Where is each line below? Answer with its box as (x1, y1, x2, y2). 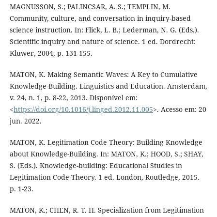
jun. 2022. (9, 116, 42, 125)
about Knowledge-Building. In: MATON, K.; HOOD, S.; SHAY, (9, 149, 203, 158)
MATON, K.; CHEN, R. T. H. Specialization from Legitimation (9, 205, 204, 215)
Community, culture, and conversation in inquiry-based (9, 13, 191, 23)
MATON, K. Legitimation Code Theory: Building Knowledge (9, 137, 202, 147)
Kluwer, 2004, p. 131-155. (9, 48, 93, 58)
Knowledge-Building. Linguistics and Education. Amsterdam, (9, 81, 207, 91)
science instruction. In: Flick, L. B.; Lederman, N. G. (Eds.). (9, 25, 199, 34)
